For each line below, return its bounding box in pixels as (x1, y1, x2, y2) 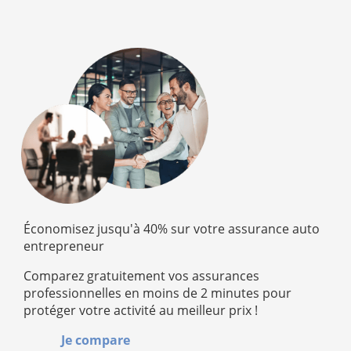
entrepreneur (24, 237, 104, 255)
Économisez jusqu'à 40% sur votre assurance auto (24, 220, 320, 237)
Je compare (61, 331, 130, 349)
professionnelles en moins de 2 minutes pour (24, 284, 291, 302)
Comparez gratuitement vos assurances (24, 267, 259, 284)
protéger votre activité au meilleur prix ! (24, 302, 258, 319)
